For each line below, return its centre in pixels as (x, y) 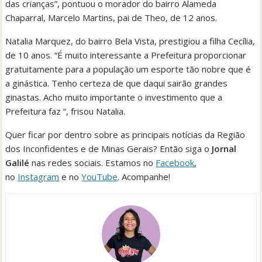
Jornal (223, 148)
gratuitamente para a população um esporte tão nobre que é (128, 69)
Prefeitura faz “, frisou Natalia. (67, 111)
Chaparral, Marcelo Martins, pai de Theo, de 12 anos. (113, 17)
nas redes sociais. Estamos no (93, 162)
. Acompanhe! (144, 176)
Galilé (18, 162)
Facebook (175, 162)
